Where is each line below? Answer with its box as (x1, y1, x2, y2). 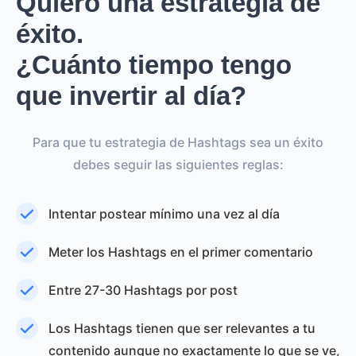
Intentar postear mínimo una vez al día (48, 206, 280, 222)
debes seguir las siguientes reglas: (72, 157, 284, 172)
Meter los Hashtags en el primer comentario (48, 244, 313, 260)
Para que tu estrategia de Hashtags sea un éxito (33, 134, 323, 150)
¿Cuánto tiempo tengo (16, 50, 292, 79)
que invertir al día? (16, 81, 246, 110)
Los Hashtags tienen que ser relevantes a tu (48, 320, 315, 336)
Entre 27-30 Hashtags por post (48, 282, 238, 298)
